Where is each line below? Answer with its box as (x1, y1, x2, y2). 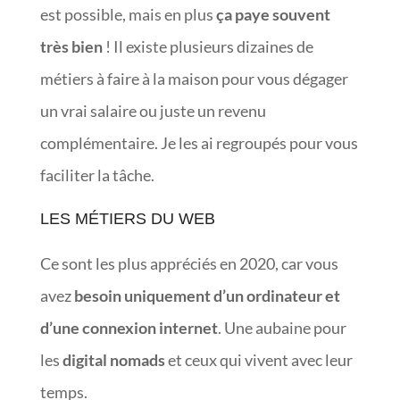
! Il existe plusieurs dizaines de (102, 36, 313, 56)
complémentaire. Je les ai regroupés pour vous (39, 132, 358, 153)
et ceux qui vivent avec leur (164, 349, 353, 370)
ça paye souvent (215, 4, 330, 24)
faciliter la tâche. (39, 164, 154, 185)
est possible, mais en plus (39, 4, 216, 24)
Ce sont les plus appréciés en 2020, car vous (39, 253, 338, 273)
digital (62, 349, 110, 370)
